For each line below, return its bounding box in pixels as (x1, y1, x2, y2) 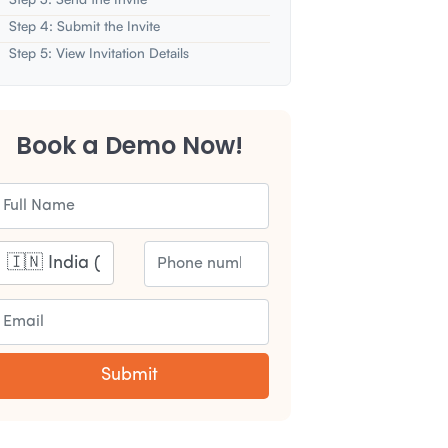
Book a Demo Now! (15, 129, 243, 162)
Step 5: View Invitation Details (8, 44, 189, 61)
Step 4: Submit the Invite (8, 17, 160, 34)
